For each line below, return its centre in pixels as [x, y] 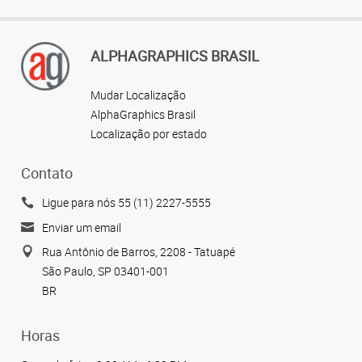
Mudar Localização [138, 95]
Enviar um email [82, 227]
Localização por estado [149, 133]
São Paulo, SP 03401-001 [105, 271]
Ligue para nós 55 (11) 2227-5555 [126, 203]
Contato [47, 173]
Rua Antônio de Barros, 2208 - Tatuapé [139, 252]
